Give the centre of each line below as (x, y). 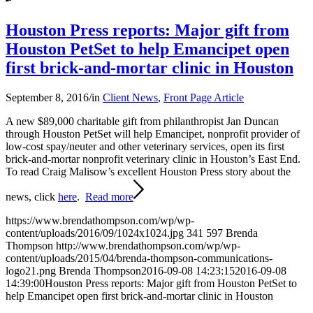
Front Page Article (204, 98)
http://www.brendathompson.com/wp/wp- (148, 246)
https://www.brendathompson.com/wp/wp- (100, 221)
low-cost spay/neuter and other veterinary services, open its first (145, 147)
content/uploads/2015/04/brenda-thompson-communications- (139, 259)
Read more (109, 197)
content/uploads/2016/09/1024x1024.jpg (95, 233)
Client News (130, 98)
